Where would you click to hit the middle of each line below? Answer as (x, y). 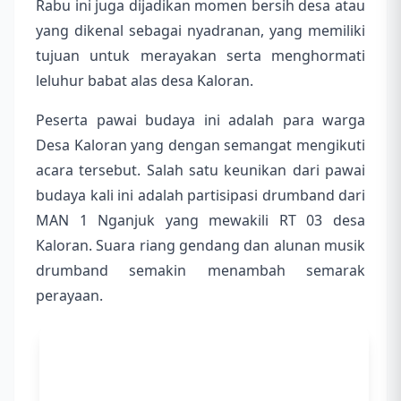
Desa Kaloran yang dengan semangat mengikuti (200, 145)
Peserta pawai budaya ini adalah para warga (200, 120)
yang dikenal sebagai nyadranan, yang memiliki (200, 31)
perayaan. (69, 296)
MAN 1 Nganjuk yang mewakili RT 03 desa (200, 221)
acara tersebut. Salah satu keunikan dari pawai (200, 171)
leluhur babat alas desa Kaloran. (145, 81)
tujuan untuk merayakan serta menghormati (200, 56)
